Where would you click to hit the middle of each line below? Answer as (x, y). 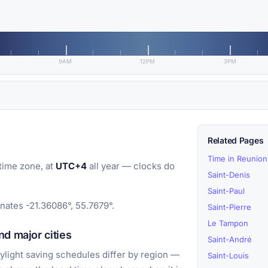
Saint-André (230, 240)
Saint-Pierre (229, 207)
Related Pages (236, 141)
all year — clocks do (131, 166)
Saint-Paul (226, 191)
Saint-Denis (229, 175)
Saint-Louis (228, 256)
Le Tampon (228, 223)
